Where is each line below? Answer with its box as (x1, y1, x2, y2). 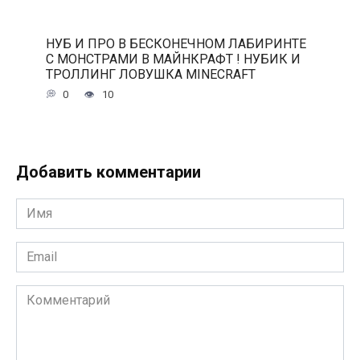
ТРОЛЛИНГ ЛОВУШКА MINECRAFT (45, 66, 256, 82)
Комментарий (15, 286, 99, 302)
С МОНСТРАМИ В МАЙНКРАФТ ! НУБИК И (45, 51, 301, 67)
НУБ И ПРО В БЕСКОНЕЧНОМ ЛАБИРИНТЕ (45, 35, 306, 51)
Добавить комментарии (16, 162, 201, 182)
